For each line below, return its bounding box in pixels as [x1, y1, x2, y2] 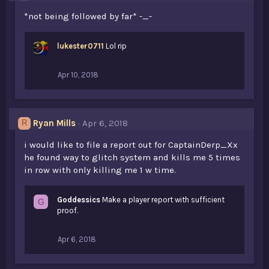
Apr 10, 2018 [58, 70, 98, 79]
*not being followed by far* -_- [24, 11, 152, 22]
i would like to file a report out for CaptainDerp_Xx [24, 139, 238, 150]
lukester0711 [57, 41, 104, 50]
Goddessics [57, 195, 100, 204]
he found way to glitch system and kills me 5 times [24, 152, 240, 163]
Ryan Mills [33, 118, 76, 128]
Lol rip [106, 41, 127, 50]
